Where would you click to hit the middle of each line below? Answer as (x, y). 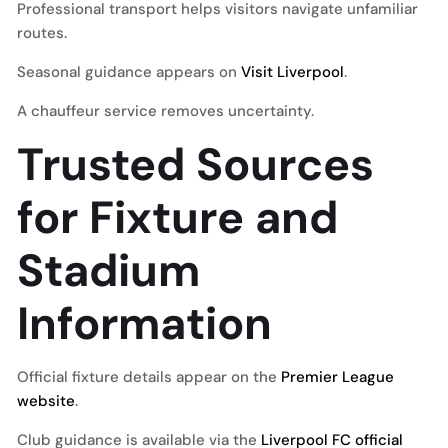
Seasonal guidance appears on (129, 72)
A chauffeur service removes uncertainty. (165, 111)
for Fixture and (177, 217)
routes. (42, 33)
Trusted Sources (195, 164)
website (46, 401)
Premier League (337, 377)
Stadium (108, 270)
